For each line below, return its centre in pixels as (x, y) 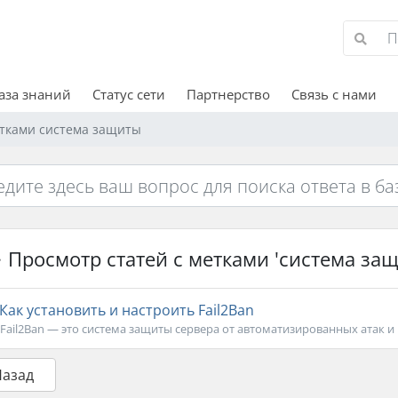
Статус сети (128, 94)
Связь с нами (334, 94)
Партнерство (228, 94)
